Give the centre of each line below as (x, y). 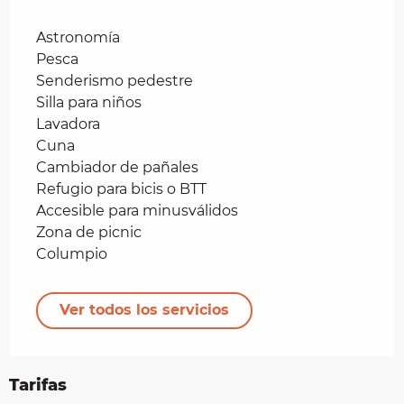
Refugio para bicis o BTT (121, 188)
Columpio (72, 253)
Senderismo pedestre (115, 80)
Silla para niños (89, 102)
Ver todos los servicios (144, 310)
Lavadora (68, 124)
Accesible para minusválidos (137, 210)
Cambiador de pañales (117, 167)
